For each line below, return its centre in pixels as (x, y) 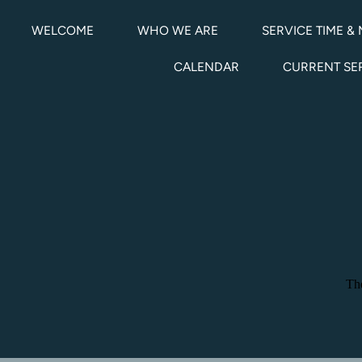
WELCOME (63, 31)
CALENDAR (207, 67)
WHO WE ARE (178, 31)
